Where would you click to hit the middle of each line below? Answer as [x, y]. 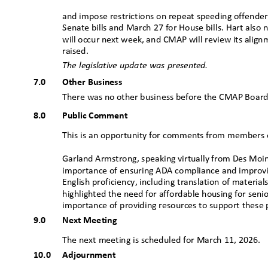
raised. [78, 52]
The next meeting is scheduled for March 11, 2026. [164, 241]
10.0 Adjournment [86, 256]
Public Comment [98, 116]
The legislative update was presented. [138, 66]
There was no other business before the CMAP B [156, 98]
